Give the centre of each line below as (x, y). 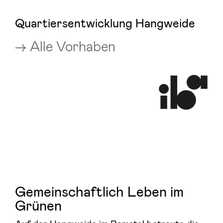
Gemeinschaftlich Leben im (99, 191)
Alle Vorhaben (73, 46)
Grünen (38, 205)
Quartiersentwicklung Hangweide (105, 22)
